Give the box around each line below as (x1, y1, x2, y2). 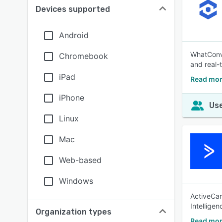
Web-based (59, 155, 102, 165)
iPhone (59, 93, 84, 103)
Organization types (36, 207, 111, 217)
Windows (59, 176, 93, 186)
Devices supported (36, 4, 110, 14)
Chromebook (59, 51, 108, 61)
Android (59, 30, 89, 40)
